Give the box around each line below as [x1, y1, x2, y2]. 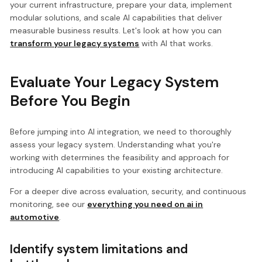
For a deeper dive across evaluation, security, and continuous [10, 185, 247, 196]
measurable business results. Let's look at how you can [10, 25, 222, 36]
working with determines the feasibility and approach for [10, 151, 230, 163]
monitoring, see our [10, 198, 88, 209]
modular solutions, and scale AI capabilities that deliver [10, 12, 223, 23]
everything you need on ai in [87, 198, 204, 209]
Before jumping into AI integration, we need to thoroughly [10, 126, 232, 137]
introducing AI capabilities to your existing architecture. [10, 164, 223, 175]
